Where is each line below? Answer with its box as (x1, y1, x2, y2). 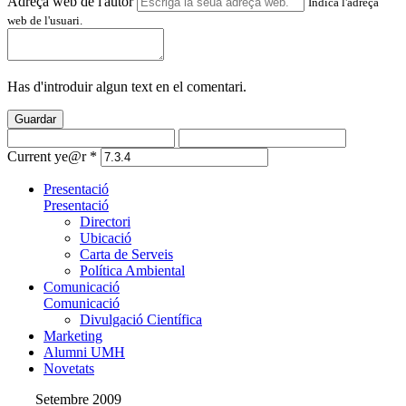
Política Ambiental (80, 263, 185, 279)
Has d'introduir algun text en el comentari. (7, 79, 246, 95)
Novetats (43, 361, 94, 377)
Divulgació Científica (80, 312, 202, 328)
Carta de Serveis (80, 246, 173, 263)
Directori (80, 214, 130, 230)
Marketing (43, 328, 102, 344)
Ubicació (80, 230, 131, 246)
